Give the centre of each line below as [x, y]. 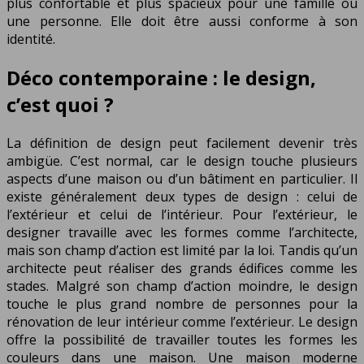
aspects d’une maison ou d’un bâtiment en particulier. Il [182, 178]
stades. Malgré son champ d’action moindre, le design [182, 286]
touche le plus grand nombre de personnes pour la [182, 303]
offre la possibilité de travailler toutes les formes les [182, 339]
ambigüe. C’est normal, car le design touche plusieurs [182, 160]
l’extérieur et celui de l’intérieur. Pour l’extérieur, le [182, 214]
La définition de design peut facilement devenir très [182, 143]
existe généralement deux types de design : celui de [182, 196]
